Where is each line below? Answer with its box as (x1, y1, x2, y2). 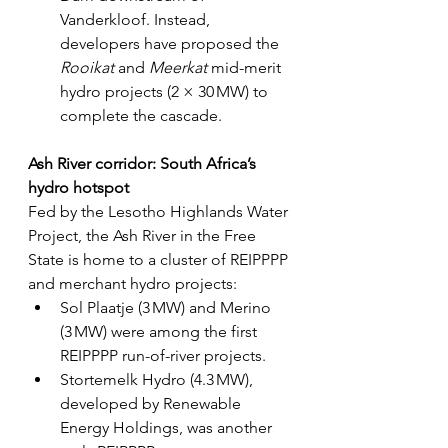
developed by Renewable (60, 394, 245, 414)
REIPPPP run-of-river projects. (60, 346, 266, 366)
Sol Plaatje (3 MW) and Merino (60, 298, 275, 318)
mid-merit (211, 58, 285, 78)
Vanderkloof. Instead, (60, 10, 214, 30)
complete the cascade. (60, 106, 222, 126)
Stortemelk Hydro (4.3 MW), (60, 370, 257, 390)
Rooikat (60, 58, 118, 78)
